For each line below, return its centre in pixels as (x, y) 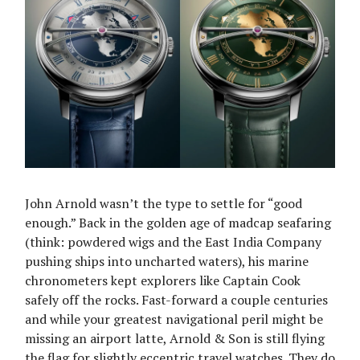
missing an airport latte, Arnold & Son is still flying (175, 339)
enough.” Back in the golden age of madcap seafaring (178, 223)
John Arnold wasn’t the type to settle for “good (164, 204)
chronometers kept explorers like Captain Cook (163, 281)
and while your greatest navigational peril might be (174, 319)
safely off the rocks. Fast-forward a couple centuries (176, 300)
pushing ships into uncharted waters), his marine (167, 262)
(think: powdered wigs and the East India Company (173, 242)
